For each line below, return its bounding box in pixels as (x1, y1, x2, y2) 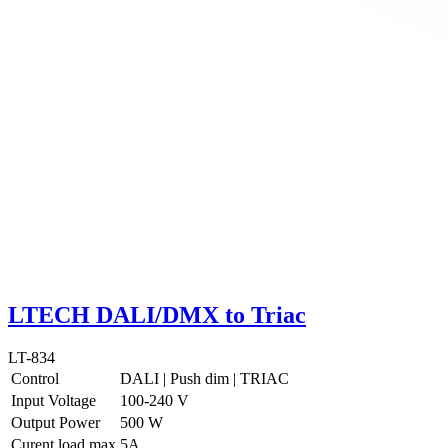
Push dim (170, 369, 229, 387)
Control (11, 369, 59, 387)
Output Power (11, 413, 100, 431)
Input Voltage (11, 391, 96, 409)
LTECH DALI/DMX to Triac (8, 301, 306, 328)
